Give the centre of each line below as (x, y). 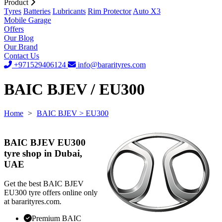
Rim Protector (110, 11)
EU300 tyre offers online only (51, 192)
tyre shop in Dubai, (43, 153)
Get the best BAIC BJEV (44, 183)
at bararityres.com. (33, 201)
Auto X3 (147, 11)
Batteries (37, 11)
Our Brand (21, 47)
